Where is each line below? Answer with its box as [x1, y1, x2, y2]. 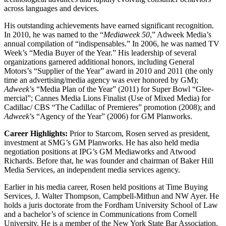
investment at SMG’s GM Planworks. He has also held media [4, 138, 199, 147]
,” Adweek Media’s [150, 30, 211, 39]
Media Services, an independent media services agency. [4, 165, 180, 174]
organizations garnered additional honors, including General [4, 57, 194, 66]
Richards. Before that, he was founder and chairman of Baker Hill [4, 156, 213, 165]
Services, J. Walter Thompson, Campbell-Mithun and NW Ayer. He [4, 191, 219, 200]
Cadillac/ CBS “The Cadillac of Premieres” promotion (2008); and [4, 102, 215, 111]
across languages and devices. [4, 4, 99, 13]
